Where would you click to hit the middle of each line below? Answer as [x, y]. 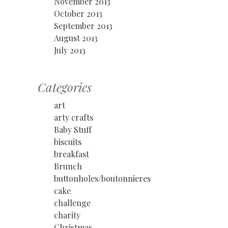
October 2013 [78, 13]
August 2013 [76, 38]
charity [67, 215]
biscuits [68, 141]
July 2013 [70, 50]
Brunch [68, 166]
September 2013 [83, 25]
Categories [65, 87]
